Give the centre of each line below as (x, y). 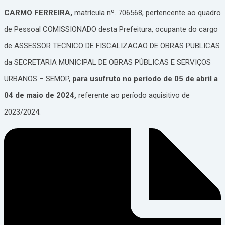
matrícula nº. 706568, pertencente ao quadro (148, 13)
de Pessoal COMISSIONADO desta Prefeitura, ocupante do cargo (111, 29)
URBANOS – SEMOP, (38, 79)
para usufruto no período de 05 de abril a (145, 79)
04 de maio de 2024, (40, 96)
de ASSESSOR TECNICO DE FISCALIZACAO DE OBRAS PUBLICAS (112, 46)
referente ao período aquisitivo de (133, 96)
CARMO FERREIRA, (39, 13)
